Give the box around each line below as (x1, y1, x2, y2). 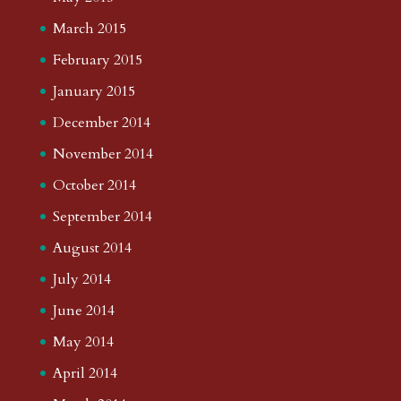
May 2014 (52, 331, 114, 352)
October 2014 (52, 175, 136, 195)
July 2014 (52, 269, 111, 289)
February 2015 (52, 49, 142, 70)
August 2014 (52, 237, 132, 258)
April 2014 (52, 363, 117, 383)
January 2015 (52, 81, 135, 101)
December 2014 (52, 112, 150, 132)
